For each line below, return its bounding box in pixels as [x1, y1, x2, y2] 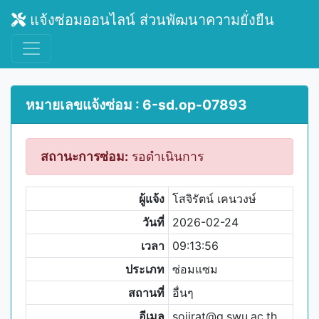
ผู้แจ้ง [139, 192, 165, 206]
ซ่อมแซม [172, 262, 218, 276]
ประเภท [125, 262, 165, 276]
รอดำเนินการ [128, 149, 204, 164]
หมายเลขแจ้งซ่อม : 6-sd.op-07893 [26, 96, 247, 113]
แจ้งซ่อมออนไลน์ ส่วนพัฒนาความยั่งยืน [26, 11, 274, 28]
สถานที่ [128, 286, 165, 300]
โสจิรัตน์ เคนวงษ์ [172, 192, 256, 206]
